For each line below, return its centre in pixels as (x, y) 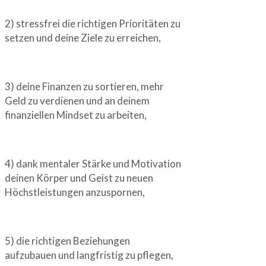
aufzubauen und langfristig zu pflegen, (89, 255)
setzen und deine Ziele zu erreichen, (83, 38)
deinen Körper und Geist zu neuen (79, 178)
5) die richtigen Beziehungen (67, 241)
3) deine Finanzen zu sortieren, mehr (84, 87)
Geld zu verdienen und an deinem (77, 101)
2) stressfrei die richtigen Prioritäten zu (93, 24)
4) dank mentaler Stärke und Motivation (93, 164)
